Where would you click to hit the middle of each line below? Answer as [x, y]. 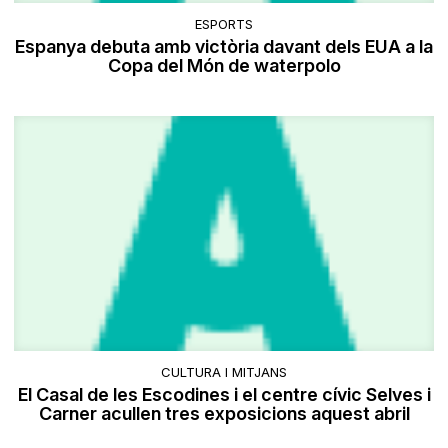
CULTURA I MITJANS [224, 371]
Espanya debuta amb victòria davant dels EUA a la [224, 46]
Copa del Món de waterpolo [224, 65]
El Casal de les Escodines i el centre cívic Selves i [224, 394]
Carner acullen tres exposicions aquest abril [224, 413]
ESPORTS [224, 23]
